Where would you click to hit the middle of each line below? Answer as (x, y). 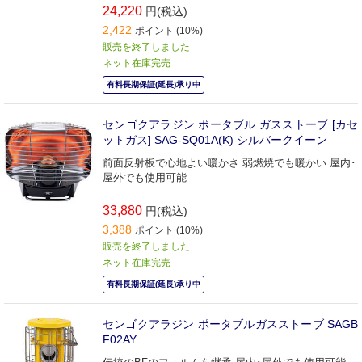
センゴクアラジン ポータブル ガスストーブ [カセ (230, 124)
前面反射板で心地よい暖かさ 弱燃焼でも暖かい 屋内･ (229, 162)
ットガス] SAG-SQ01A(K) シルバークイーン (215, 139)
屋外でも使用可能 (145, 177)
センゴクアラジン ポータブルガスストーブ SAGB (230, 324)
